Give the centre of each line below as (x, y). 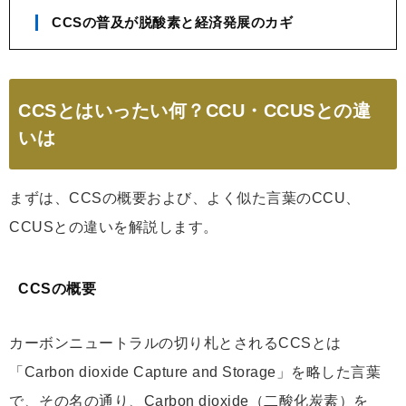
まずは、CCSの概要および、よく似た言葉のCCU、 (185, 198)
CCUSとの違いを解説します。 (114, 227)
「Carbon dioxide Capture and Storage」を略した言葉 (195, 372)
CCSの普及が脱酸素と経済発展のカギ (172, 22)
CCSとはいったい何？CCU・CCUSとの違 (194, 110)
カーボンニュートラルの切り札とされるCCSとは (175, 343)
